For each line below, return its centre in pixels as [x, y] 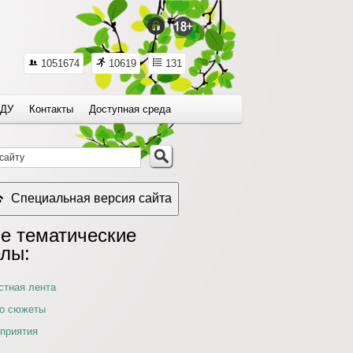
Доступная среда [130, 109]
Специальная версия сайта [91, 198]
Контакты [51, 109]
